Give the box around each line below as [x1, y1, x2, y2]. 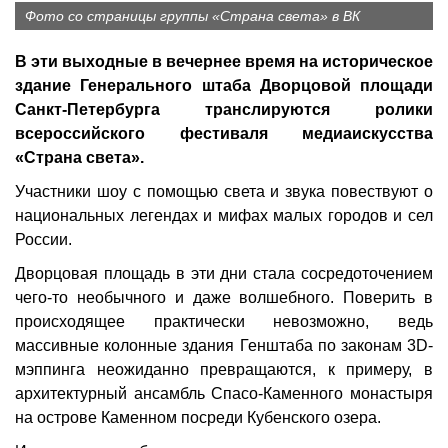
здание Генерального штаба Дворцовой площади [15, 77, 433, 94]
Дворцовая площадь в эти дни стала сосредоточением [15, 265, 433, 282]
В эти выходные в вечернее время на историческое [15, 53, 433, 70]
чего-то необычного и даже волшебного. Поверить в [15, 289, 433, 306]
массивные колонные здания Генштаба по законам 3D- [15, 337, 433, 354]
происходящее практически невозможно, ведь [15, 313, 433, 330]
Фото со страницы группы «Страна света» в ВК [25, 8, 360, 24]
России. [15, 231, 72, 248]
